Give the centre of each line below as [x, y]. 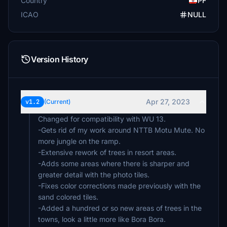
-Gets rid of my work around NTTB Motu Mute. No [121, 130]
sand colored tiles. [68, 197]
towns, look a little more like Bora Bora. [102, 219]
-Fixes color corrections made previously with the [119, 186]
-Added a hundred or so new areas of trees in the [120, 208]
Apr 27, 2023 [168, 102]
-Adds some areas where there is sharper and [114, 163]
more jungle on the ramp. [79, 141]
